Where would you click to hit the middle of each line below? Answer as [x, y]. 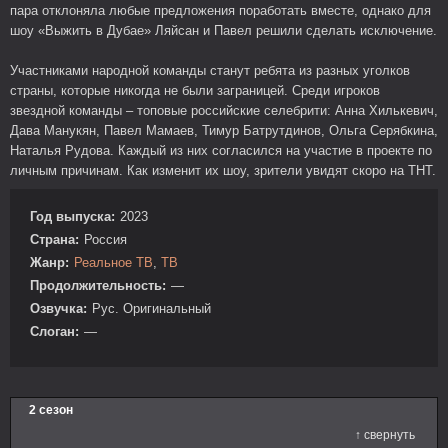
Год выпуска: [72, 216]
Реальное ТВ [113, 262]
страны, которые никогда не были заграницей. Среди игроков [195, 90]
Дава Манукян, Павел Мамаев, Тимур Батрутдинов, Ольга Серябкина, [224, 130]
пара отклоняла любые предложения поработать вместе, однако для [220, 10]
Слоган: [54, 331]
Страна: [54, 239]
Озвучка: [58, 308]
